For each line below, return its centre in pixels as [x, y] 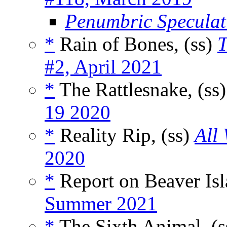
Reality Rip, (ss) [125, 135]
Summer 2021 [101, 204]
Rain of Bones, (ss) [136, 44]
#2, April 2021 [103, 67]
